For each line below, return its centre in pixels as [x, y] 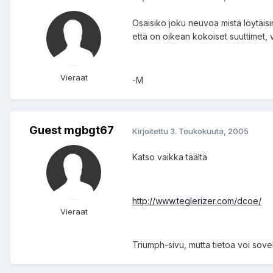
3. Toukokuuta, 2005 [209, 131]
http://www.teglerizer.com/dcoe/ [197, 201]
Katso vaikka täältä [170, 157]
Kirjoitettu [151, 131]
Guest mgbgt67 [71, 130]
